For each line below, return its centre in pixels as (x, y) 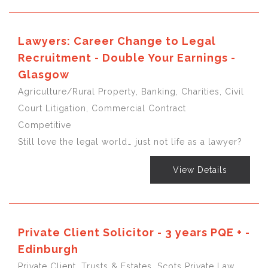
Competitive (45, 125)
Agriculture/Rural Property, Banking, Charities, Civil (131, 91)
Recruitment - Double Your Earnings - (127, 57)
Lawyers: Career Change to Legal (117, 41)
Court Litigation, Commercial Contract (102, 108)
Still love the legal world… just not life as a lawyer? (130, 141)
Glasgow (44, 74)
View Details (200, 170)
